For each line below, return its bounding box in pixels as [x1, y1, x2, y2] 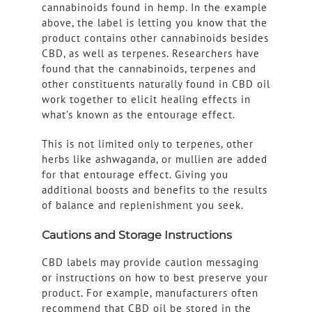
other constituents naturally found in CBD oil [41, 77, 270, 91]
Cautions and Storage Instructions [41, 228, 232, 242]
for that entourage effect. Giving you [41, 168, 228, 182]
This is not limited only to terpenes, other [41, 137, 253, 151]
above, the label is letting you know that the [41, 16, 267, 30]
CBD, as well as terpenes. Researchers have [41, 47, 260, 61]
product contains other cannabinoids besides [41, 31, 269, 45]
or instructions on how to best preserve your [41, 271, 268, 285]
